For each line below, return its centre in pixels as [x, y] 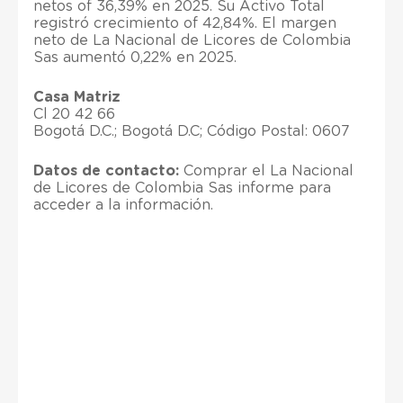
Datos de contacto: [106, 170]
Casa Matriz [77, 97]
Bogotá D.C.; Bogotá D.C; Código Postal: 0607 [192, 131]
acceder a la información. [123, 205]
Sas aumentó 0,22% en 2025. [135, 57]
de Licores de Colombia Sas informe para [182, 188]
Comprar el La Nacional [266, 170]
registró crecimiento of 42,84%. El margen [185, 23]
